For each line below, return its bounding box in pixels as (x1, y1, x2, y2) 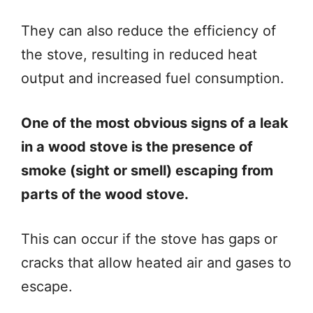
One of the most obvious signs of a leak (21, 115, 289, 132)
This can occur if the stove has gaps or (21, 231, 277, 248)
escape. (21, 278, 73, 296)
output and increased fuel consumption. (21, 70, 284, 87)
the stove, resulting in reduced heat (21, 46, 257, 64)
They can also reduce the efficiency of (21, 22, 276, 40)
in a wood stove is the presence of (21, 138, 253, 156)
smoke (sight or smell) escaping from (21, 162, 273, 180)
